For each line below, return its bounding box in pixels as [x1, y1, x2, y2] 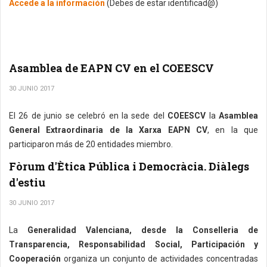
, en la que [207, 125, 258, 135]
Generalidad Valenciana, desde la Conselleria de [27, 225, 258, 235]
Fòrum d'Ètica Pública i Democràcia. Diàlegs [9, 159, 249, 173]
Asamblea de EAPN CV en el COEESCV [9, 61, 214, 75]
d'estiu [9, 175, 45, 190]
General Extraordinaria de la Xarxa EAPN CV [9, 125, 207, 135]
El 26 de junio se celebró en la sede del [9, 111, 168, 120]
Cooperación [9, 254, 61, 263]
